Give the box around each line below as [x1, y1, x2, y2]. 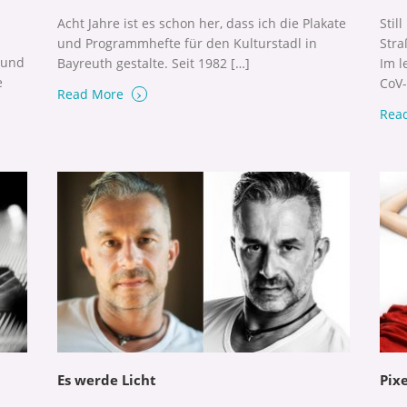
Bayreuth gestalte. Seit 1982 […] [56, 54, 250, 72]
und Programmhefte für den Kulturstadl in [56, 34, 317, 52]
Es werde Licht [56, 370, 156, 389]
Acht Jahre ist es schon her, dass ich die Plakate [56, 14, 346, 32]
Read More [56, 84, 127, 103]
